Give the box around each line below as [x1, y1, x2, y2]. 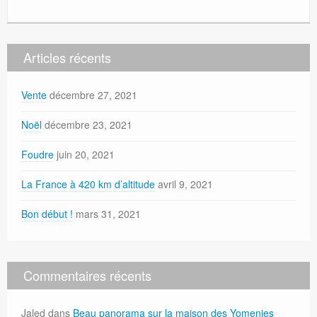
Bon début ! [21, 207, 73, 221]
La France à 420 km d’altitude [21, 177, 155, 192]
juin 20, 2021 [57, 147, 115, 162]
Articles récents [23, 48, 111, 67]
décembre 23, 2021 [45, 117, 132, 132]
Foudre [21, 147, 54, 162]
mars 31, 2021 [76, 207, 141, 221]
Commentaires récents [23, 266, 151, 285]
